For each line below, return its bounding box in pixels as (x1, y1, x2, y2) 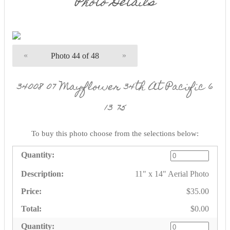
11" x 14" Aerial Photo (135, 169, 209, 179)
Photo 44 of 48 (51, 51, 100, 60)
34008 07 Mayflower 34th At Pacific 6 (16, 77, 214, 99)
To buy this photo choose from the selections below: (31, 129, 199, 138)
